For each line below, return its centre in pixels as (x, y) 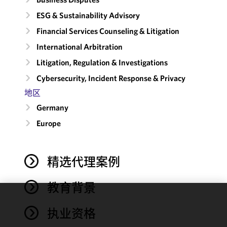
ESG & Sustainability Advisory (88, 15)
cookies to (23, 216)
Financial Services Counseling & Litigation (108, 31)
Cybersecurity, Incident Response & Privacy (111, 78)
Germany (52, 107)
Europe (48, 123)
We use (19, 205)
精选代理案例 (83, 161)
